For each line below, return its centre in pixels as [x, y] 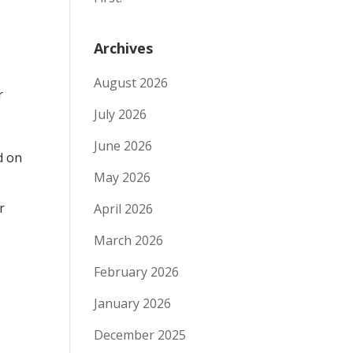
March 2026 [129, 240]
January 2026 [133, 303]
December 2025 [140, 335]
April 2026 [124, 209]
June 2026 [123, 146]
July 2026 [121, 114]
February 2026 [137, 272]
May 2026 [123, 177]
